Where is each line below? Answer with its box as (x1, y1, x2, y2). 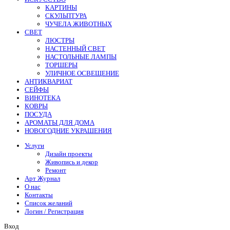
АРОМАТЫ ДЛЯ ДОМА (25, 118, 94, 126)
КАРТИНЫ (45, 3, 77, 11)
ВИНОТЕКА (25, 93, 61, 102)
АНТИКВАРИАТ (25, 77, 72, 85)
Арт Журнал (25, 175, 60, 183)
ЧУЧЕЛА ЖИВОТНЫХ (45, 20, 112, 28)
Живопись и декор (45, 158, 98, 166)
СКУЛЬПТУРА (45, 11, 87, 20)
